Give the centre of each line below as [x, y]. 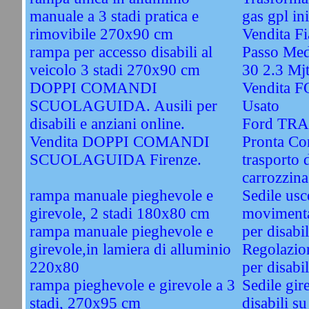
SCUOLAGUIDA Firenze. [115, 160]
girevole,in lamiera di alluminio [130, 249]
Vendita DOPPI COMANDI [119, 142]
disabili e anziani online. [107, 124]
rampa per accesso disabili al [121, 52]
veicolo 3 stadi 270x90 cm [114, 70]
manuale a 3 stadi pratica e [114, 16]
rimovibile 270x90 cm [101, 34]
